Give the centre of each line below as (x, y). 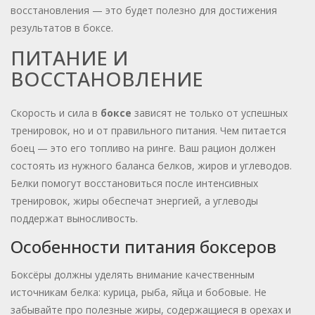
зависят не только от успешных (210, 113)
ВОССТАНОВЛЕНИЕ (107, 79)
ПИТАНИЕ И (69, 58)
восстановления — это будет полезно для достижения (144, 11)
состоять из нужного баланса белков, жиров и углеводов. (151, 166)
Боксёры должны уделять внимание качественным (133, 275)
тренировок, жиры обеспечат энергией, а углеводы (134, 201)
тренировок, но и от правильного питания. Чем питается (148, 131)
